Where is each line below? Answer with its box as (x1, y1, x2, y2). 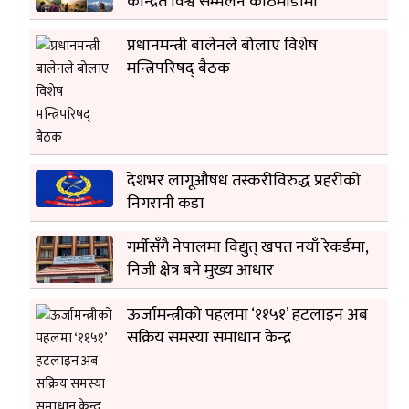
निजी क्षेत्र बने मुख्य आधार (127, 257, 275, 285)
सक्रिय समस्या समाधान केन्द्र (127, 324, 292, 352)
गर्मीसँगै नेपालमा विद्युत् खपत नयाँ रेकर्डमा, (127, 234, 369, 262)
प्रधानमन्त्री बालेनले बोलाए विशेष (127, 32, 319, 60)
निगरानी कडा (127, 190, 205, 218)
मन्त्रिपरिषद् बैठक (127, 55, 231, 83)
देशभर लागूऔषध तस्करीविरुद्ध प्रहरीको (127, 167, 362, 195)
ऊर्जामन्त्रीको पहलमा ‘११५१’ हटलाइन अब (127, 301, 369, 330)
